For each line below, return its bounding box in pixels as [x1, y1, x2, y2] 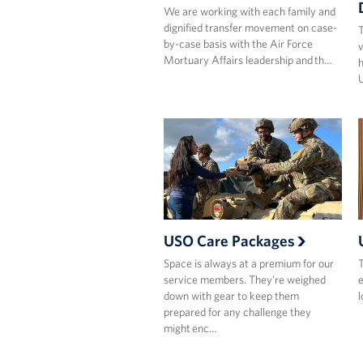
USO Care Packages [163, 230, 295, 250]
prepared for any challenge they [163, 304, 311, 319]
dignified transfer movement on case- [163, 20, 337, 36]
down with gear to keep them [163, 288, 299, 303]
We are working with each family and [163, 4, 335, 19]
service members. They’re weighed [163, 271, 326, 287]
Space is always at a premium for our [163, 255, 334, 271]
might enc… [163, 320, 217, 335]
